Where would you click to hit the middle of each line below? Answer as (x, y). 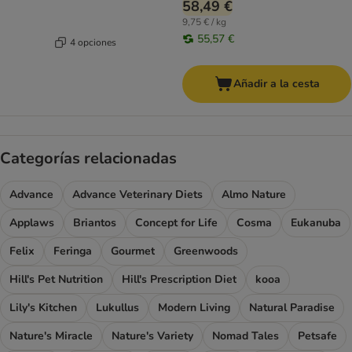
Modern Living (194, 308)
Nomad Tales (246, 336)
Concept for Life (176, 223)
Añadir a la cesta (276, 84)
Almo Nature (254, 195)
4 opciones (93, 42)
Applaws (32, 223)
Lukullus (117, 308)
